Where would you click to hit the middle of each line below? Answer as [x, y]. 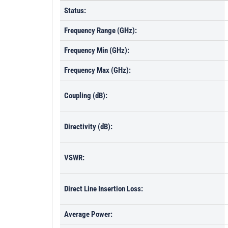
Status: [75, 11]
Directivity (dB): [88, 127]
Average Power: [88, 214]
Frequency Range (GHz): [101, 31]
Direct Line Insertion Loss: [104, 189]
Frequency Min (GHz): [97, 50]
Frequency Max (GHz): [97, 70]
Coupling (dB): [86, 96]
